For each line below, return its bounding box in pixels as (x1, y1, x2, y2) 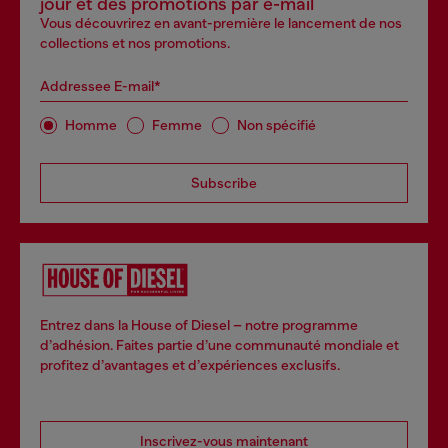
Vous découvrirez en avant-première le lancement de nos (40, 14, 402, 31)
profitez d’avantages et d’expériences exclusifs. (40, 356, 340, 373)
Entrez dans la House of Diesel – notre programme (40, 316, 358, 333)
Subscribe (191, 174, 257, 191)
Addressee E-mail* (40, 77, 161, 94)
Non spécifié (237, 117, 316, 134)
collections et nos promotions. (40, 34, 230, 51)
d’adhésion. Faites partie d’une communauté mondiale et (40, 336, 399, 353)
